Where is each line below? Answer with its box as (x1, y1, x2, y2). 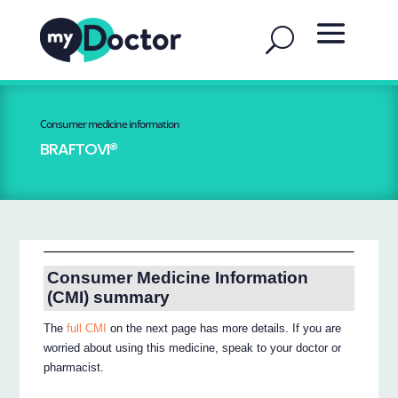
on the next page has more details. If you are (107, 322, 342, 336)
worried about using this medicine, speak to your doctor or (44, 341, 342, 355)
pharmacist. (44, 361, 105, 375)
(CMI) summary (46, 288, 170, 307)
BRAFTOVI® (39, 138, 117, 160)
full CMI (67, 322, 107, 336)
